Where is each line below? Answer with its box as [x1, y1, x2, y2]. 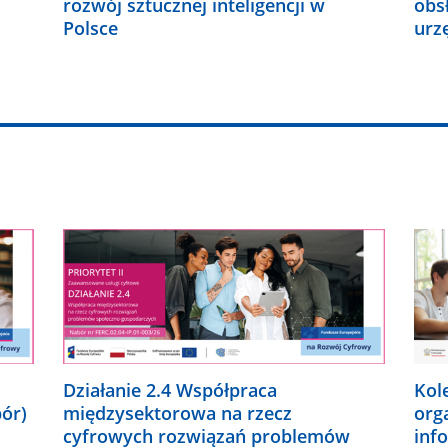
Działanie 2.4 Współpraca [63, 377, 278, 402]
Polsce [63, 15, 119, 40]
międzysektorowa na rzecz [63, 400, 293, 425]
